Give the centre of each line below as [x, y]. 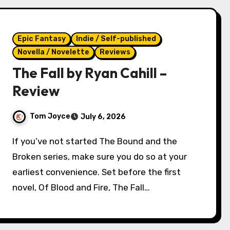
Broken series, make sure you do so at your [100, 157]
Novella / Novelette [54, 52]
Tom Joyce [50, 117]
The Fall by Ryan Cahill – [90, 73]
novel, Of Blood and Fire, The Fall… [81, 188]
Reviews [115, 52]
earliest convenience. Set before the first [97, 172]
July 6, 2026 [103, 117]
